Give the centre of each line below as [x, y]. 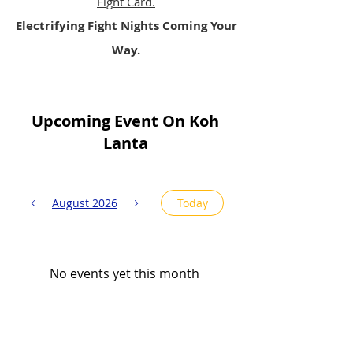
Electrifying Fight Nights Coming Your [126, 26]
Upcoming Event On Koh [125, 121]
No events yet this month [124, 273]
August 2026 [85, 203]
